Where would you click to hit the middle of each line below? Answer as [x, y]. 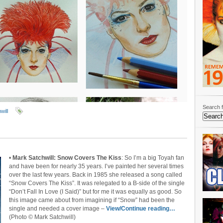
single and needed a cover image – [57, 209]
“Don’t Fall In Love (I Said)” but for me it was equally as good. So [95, 192]
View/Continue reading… [141, 209]
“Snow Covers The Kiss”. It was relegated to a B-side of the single [97, 183]
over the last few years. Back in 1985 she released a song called [96, 175]
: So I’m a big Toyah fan [153, 158]
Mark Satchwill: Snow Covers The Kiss [67, 158]
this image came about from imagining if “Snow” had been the [92, 200]
